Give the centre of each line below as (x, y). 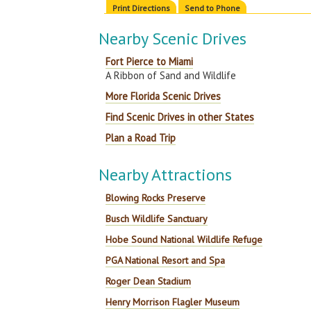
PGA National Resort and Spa (166, 260)
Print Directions (142, 8)
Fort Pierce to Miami (150, 61)
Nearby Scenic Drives (173, 39)
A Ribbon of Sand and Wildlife (171, 75)
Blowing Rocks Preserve (156, 198)
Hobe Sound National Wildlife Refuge (184, 239)
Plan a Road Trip (141, 138)
